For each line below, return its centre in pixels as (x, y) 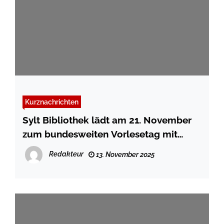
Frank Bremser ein (63, 148)
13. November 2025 (124, 155)
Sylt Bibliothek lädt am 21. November (107, 120)
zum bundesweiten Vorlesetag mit (100, 134)
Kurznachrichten (52, 102)
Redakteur (66, 154)
